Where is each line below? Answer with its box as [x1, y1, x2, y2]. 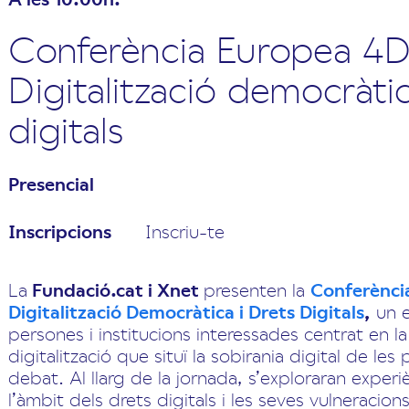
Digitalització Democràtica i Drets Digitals [8, 299, 364, 325]
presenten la [204, 277, 310, 302]
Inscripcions [8, 218, 111, 245]
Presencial [8, 171, 94, 197]
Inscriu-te [145, 218, 225, 244]
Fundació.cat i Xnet [27, 277, 204, 303]
